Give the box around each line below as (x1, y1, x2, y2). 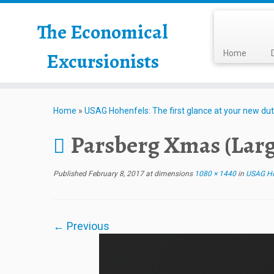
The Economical (37, 18, 168, 45)
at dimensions (144, 169, 193, 178)
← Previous (53, 220, 109, 232)
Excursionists (46, 48, 159, 75)
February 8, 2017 (88, 169, 144, 178)
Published (53, 169, 86, 178)
